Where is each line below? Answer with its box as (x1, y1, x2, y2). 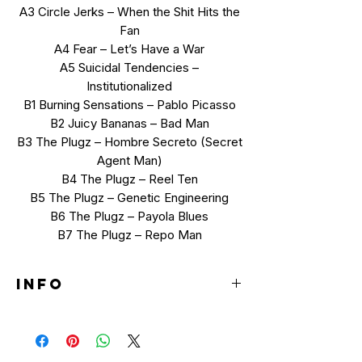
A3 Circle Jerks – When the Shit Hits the (19, 3, 240, 19)
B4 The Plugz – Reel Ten (61, 170, 198, 187)
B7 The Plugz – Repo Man (57, 226, 202, 242)
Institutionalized (86, 78, 172, 94)
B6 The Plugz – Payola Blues (50, 208, 208, 224)
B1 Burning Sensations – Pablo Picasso (23, 96, 236, 112)
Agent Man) (96, 152, 162, 168)
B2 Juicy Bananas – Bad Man (49, 115, 209, 131)
